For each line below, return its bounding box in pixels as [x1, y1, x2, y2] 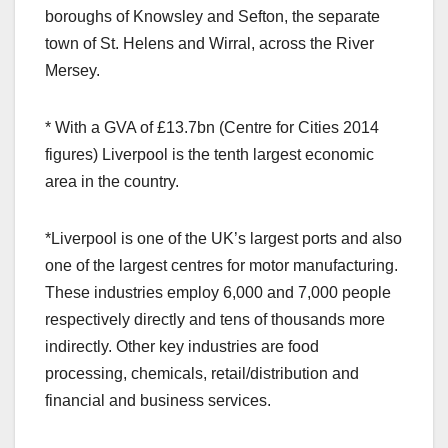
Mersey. [45, 61, 100, 79]
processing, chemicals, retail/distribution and [45, 364, 359, 382]
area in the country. [45, 172, 179, 190]
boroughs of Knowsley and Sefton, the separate [45, 7, 380, 25]
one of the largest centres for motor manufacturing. [45, 256, 398, 274]
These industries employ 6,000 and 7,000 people [45, 283, 391, 301]
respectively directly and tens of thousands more [45, 310, 385, 328]
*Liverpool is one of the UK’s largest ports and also [45, 229, 402, 247]
